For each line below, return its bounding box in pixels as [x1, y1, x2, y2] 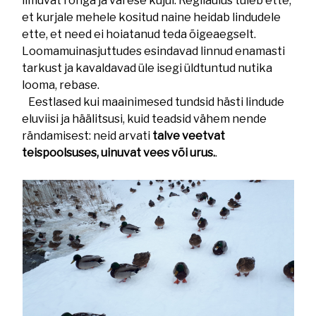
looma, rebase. [22, 78, 100, 92]
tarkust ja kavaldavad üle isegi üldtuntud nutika [22, 61, 273, 75]
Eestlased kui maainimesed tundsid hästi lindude [22, 95, 285, 109]
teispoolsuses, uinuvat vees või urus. [22, 146, 216, 159]
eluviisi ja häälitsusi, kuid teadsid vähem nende [22, 112, 267, 126]
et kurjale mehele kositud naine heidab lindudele [22, 11, 281, 24]
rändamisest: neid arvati [22, 129, 153, 142]
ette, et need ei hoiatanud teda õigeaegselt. [22, 28, 257, 41]
